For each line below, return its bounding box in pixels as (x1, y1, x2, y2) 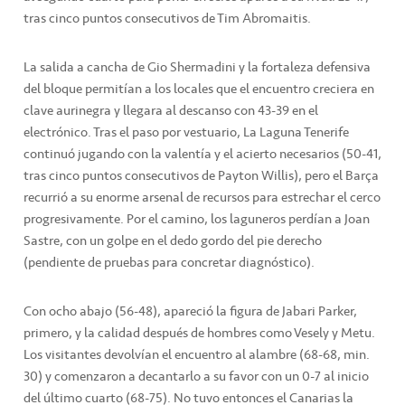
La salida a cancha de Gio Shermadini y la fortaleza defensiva (24, 55, 371, 78)
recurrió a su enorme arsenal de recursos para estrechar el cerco (24, 185, 381, 208)
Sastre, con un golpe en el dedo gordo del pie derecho (24, 229, 322, 251)
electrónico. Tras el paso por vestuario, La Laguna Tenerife (24, 120, 349, 143)
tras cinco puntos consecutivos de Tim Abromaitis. (24, 6, 311, 29)
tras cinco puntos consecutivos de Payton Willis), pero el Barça (24, 164, 379, 186)
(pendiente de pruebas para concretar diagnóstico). (24, 250, 315, 273)
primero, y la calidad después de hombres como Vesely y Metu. (24, 321, 375, 344)
